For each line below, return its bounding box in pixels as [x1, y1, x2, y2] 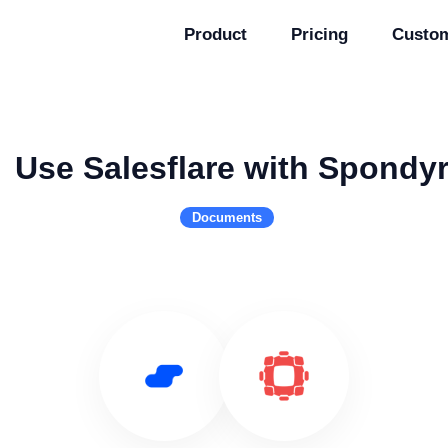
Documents [192, 210, 262, 225]
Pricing [291, 25, 348, 44]
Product [184, 25, 247, 44]
